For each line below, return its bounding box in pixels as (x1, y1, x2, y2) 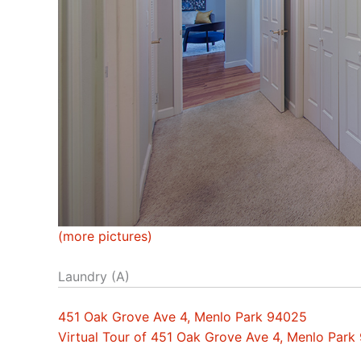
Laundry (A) (58, 268, 130, 285)
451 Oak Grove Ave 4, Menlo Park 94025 (58, 309, 307, 326)
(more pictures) (58, 227, 152, 244)
